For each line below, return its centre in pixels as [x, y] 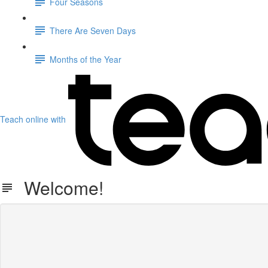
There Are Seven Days [93, 30]
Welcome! [59, 188]
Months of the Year [86, 59]
